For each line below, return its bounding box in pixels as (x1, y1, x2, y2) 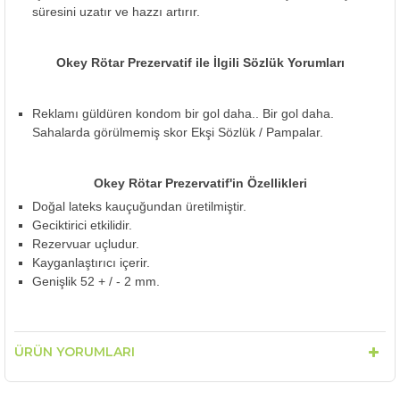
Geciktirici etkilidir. (32, 218, 132, 232)
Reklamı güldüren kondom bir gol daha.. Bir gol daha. (32, 106, 334, 121)
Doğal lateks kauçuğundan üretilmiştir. (32, 199, 246, 213)
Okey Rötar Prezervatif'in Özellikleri (93, 176, 307, 190)
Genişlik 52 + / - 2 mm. (32, 274, 160, 288)
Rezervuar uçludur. (32, 237, 143, 251)
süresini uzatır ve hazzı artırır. (32, 4, 200, 19)
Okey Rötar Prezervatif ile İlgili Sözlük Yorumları (55, 55, 345, 70)
